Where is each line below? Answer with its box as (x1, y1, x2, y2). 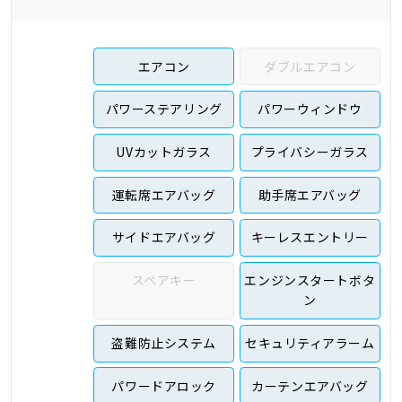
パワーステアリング (105, 100, 223, 118)
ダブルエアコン (264, 57, 356, 75)
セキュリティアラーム (244, 334, 375, 353)
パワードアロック (111, 376, 216, 395)
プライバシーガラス (250, 143, 369, 162)
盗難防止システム (111, 334, 216, 353)
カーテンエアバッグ (251, 376, 369, 395)
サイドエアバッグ (111, 228, 216, 247)
